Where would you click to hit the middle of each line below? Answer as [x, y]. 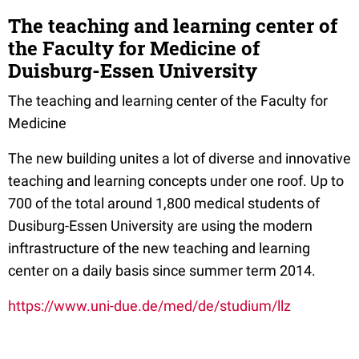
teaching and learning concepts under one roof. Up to [176, 181]
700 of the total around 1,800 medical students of [164, 204]
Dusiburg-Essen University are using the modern [160, 226]
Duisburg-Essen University [133, 71]
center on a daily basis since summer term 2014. [162, 271]
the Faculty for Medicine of [134, 48]
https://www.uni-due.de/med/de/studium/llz [149, 306]
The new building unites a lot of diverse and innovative [179, 159]
